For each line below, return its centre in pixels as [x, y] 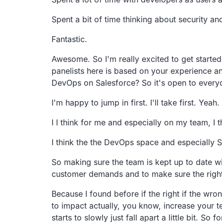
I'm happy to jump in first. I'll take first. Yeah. [136, 102]
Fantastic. [69, 39]
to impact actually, [86, 205]
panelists [68, 71]
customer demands [87, 174]
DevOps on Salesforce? [95, 83]
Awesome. [71, 59]
